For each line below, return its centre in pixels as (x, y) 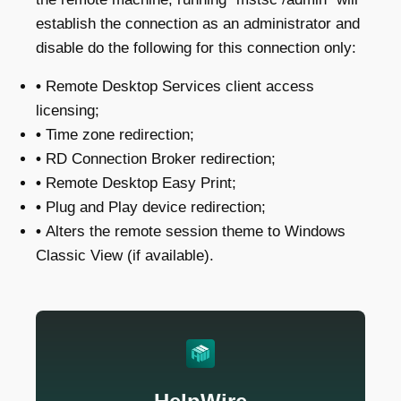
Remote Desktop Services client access (178, 86)
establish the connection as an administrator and (198, 24)
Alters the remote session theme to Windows (193, 231)
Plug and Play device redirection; (154, 207)
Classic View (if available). (125, 256)
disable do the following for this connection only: (196, 48)
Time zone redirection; (118, 135)
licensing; (68, 111)
